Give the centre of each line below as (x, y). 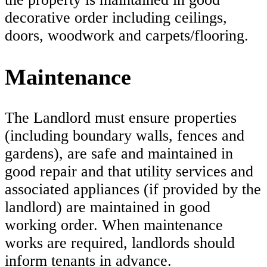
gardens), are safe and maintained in (119, 153)
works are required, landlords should (120, 243)
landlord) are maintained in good (108, 207)
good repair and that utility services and (129, 171)
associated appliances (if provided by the (133, 189)
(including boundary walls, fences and (125, 135)
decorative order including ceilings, (116, 18)
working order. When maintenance (114, 225)
